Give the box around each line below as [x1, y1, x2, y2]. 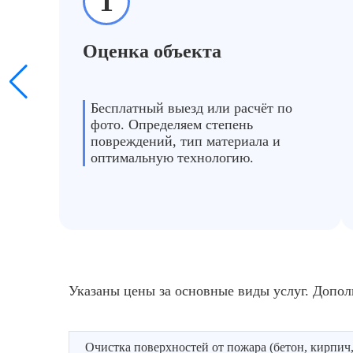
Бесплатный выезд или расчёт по [91, 100, 292, 116]
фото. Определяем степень [91, 117, 253, 132]
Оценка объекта [83, 41, 221, 61]
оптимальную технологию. [91, 150, 254, 165]
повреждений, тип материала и [91, 133, 281, 149]
